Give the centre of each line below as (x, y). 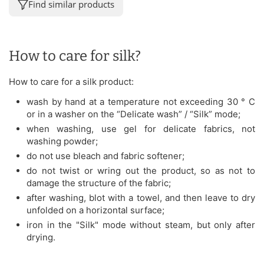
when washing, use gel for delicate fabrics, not (141, 128)
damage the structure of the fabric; (99, 183)
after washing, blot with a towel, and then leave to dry (141, 197)
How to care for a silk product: (71, 81)
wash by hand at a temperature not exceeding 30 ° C (141, 101)
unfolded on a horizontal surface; (95, 210)
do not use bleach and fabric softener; (105, 156)
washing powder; (62, 141)
